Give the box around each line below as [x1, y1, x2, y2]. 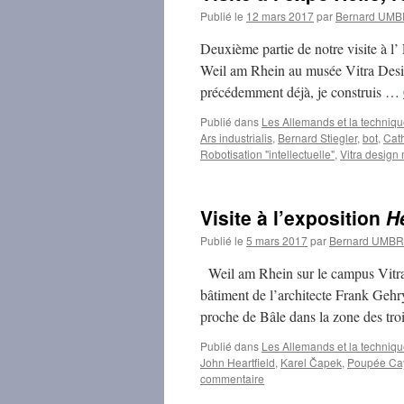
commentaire [200, 371, 264, 386]
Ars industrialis [200, 130, 272, 145]
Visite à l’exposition [200, 204, 386, 231]
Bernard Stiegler [278, 130, 357, 145]
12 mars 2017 [246, 8, 314, 23]
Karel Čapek [280, 354, 342, 370]
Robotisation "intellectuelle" [200, 146, 335, 161]
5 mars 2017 [246, 233, 308, 248]
